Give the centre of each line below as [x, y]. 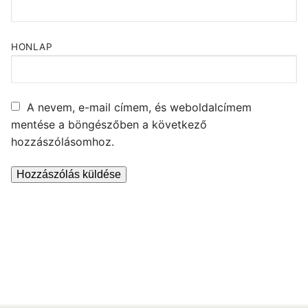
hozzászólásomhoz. [63, 141]
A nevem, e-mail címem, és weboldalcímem [139, 107]
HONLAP [32, 46]
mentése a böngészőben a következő [109, 124]
